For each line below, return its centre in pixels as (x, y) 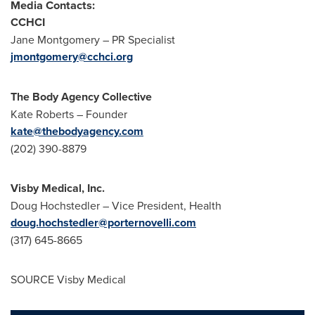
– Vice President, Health (161, 205)
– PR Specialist (137, 39)
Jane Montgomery (55, 39)
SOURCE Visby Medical (68, 279)
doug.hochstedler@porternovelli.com (103, 223)
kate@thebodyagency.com (77, 131)
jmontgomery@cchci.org (72, 57)
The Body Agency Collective (81, 97)
